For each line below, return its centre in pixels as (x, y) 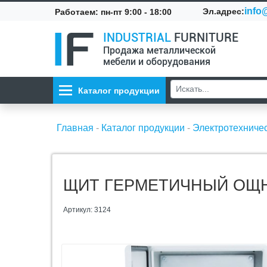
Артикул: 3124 (87, 210)
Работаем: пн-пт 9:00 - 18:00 (113, 12)
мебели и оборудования (157, 62)
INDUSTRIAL (137, 38)
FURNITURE (205, 38)
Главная (75, 128)
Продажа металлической (159, 50)
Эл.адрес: (224, 11)
